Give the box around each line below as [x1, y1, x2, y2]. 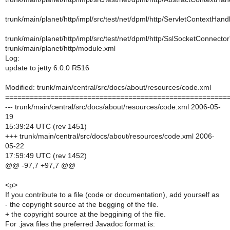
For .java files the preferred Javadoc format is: [5, 220, 155, 228]
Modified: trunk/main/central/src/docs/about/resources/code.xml [5, 83, 211, 91]
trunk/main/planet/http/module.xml [5, 44, 116, 52]
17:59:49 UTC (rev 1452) [5, 151, 87, 160]
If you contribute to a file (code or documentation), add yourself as [5, 190, 219, 199]
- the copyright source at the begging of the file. [5, 200, 159, 208]
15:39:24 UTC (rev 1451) [5, 122, 87, 130]
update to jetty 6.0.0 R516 [5, 64, 89, 72]
